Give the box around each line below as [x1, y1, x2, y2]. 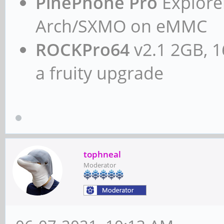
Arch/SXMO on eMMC [35, 14, 207, 38]
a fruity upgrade [35, 61, 163, 85]
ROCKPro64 [35, 38, 129, 61]
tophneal [83, 148, 121, 160]
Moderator [83, 160, 116, 169]
